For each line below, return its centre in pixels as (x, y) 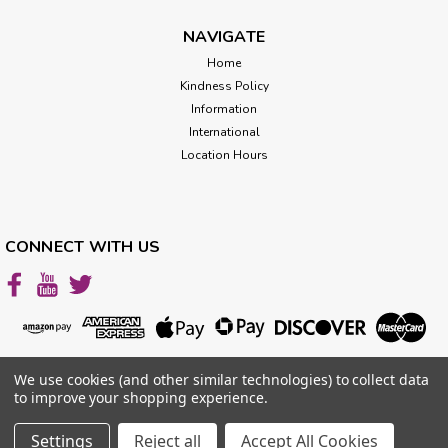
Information (224, 108)
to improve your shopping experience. (141, 397)
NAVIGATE (224, 36)
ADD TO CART (224, 108)
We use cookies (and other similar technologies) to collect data (221, 379)
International (224, 131)
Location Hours (224, 154)
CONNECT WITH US (82, 246)
